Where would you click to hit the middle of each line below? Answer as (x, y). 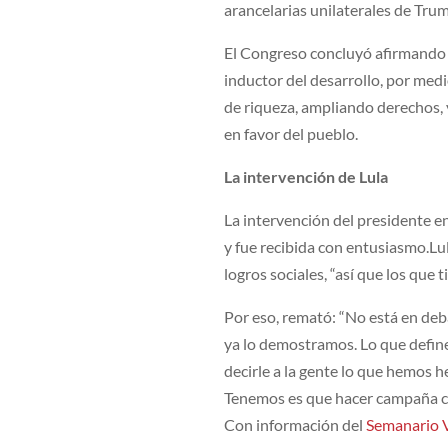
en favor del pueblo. (291, 134)
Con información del (295, 425)
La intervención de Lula (306, 177)
